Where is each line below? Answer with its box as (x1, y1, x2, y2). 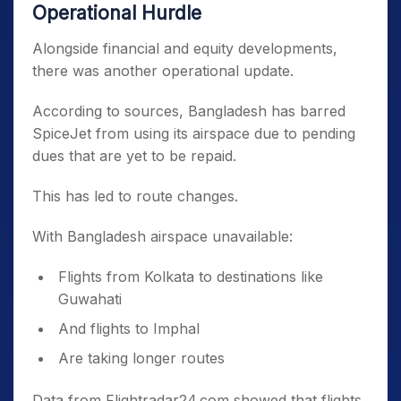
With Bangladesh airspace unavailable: (32, 227, 293, 246)
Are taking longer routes (58, 349, 225, 368)
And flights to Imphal (58, 320, 200, 338)
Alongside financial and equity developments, (32, 39, 337, 58)
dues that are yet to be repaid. (32, 147, 236, 166)
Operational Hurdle (32, 2, 201, 25)
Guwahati (58, 290, 122, 309)
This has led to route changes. (32, 187, 238, 206)
